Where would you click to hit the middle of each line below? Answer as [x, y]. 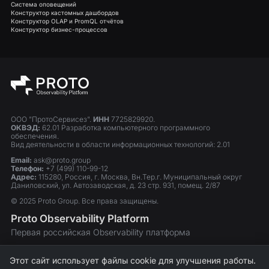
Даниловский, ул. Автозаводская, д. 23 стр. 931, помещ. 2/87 [116, 186]
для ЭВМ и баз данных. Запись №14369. [111, 261]
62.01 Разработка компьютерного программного [125, 128]
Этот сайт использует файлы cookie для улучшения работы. [133, 260]
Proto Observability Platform [80, 219]
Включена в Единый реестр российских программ [131, 252]
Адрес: [24, 177]
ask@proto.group [61, 160]
